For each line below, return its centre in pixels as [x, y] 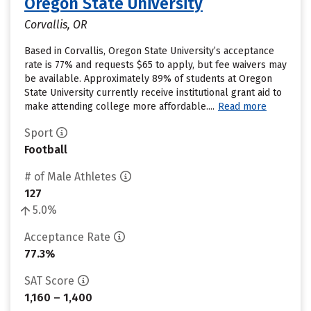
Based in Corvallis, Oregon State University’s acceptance [149, 51]
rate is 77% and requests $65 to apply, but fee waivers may [155, 65]
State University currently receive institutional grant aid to [153, 93]
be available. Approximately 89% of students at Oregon [148, 79]
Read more [242, 107]
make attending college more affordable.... [119, 107]
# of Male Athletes [70, 177]
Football [46, 150]
